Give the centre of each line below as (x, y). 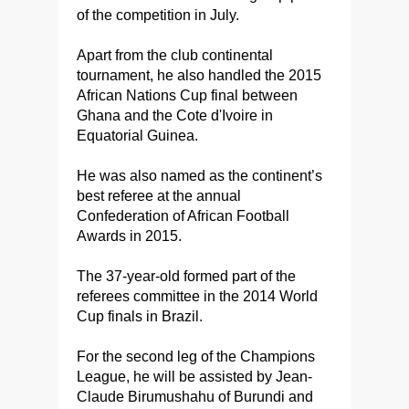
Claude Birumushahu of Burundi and (195, 397)
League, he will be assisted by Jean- (194, 377)
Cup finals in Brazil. (140, 316)
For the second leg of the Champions (196, 357)
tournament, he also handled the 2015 (199, 75)
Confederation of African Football (183, 216)
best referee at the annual (159, 196)
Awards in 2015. (129, 236)
